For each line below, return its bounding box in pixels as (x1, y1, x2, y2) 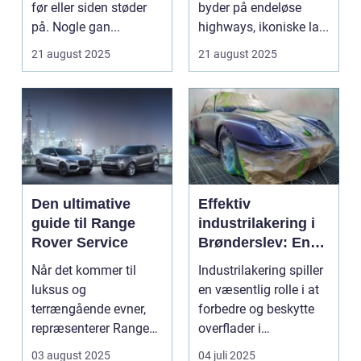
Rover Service (31, 234, 128, 251)
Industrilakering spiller (198, 263, 323, 279)
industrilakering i (198, 215, 315, 232)
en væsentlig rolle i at (198, 282, 319, 298)
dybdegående (198, 254, 292, 271)
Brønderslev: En (198, 234, 310, 251)
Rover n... (31, 340, 84, 356)
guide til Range (31, 215, 135, 232)
